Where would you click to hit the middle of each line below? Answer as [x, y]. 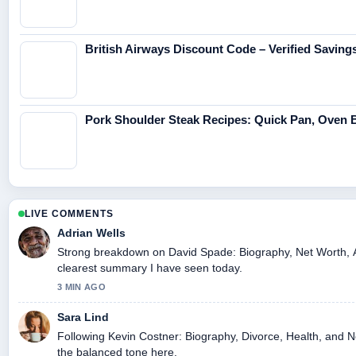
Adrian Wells [91, 232]
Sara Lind [83, 317]
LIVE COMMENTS [69, 213]
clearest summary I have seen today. [150, 267]
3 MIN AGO [81, 286]
